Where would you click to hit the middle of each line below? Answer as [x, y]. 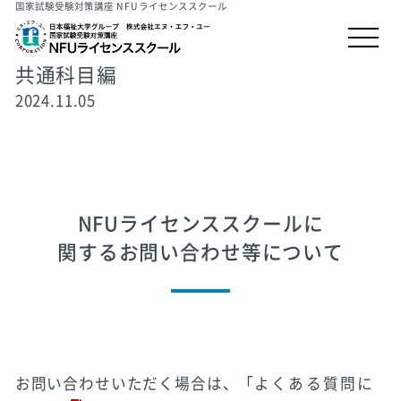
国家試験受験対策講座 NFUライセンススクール [121, 6]
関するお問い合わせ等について [200, 252]
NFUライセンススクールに [200, 223]
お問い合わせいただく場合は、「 [135, 383]
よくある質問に [314, 383]
